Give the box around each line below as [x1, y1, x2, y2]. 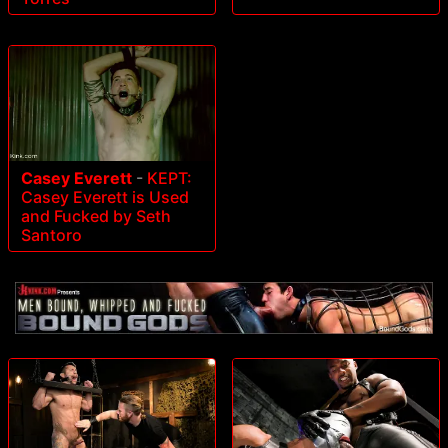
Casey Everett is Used [21, 187, 189, 208]
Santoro [21, 225, 82, 246]
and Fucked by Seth [21, 206, 171, 227]
